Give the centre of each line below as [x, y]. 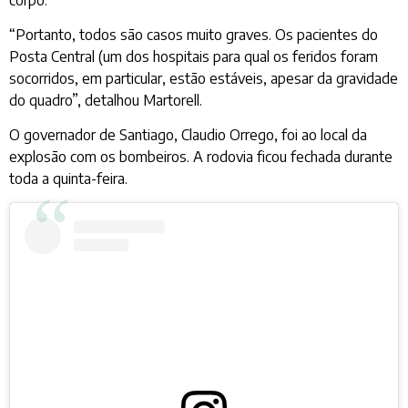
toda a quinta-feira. [68, 179]
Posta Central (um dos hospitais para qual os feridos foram [194, 56]
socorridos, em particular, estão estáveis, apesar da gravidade [204, 78]
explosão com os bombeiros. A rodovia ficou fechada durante [201, 157]
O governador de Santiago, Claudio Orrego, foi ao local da [188, 135]
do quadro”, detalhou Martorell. [106, 100]
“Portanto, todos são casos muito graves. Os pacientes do [194, 35]
